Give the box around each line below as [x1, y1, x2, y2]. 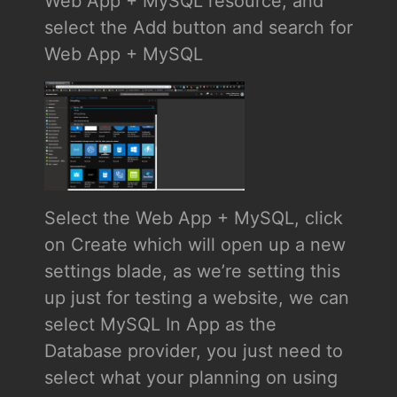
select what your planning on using [43, 367, 338, 389]
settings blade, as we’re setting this [43, 261, 340, 283]
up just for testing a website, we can [43, 287, 349, 309]
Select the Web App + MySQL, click [43, 207, 343, 230]
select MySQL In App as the [43, 314, 276, 336]
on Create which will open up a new [43, 234, 346, 256]
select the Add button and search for [43, 16, 353, 38]
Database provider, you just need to [43, 340, 343, 362]
